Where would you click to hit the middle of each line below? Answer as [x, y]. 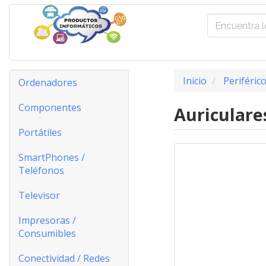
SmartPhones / [52, 157]
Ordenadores [48, 83]
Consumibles [47, 233]
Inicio [194, 81]
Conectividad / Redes [64, 258]
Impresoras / [47, 220]
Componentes [50, 107]
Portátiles [40, 132]
